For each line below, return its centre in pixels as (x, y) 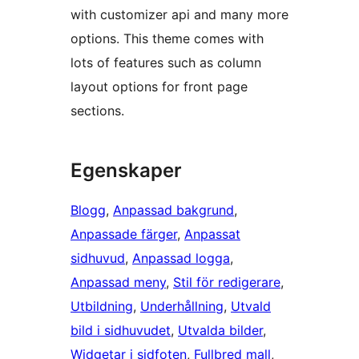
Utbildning (102, 307)
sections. (97, 111)
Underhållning (182, 307)
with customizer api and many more (179, 15)
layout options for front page (159, 87)
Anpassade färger (124, 234)
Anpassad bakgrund (173, 210)
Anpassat (212, 234)
